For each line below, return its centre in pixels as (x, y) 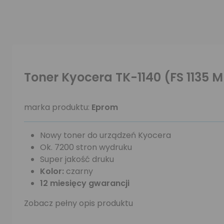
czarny (79, 171)
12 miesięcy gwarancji (85, 183)
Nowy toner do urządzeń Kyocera (105, 135)
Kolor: (53, 171)
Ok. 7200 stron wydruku (86, 147)
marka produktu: (58, 107)
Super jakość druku (77, 159)
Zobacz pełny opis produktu (78, 203)
